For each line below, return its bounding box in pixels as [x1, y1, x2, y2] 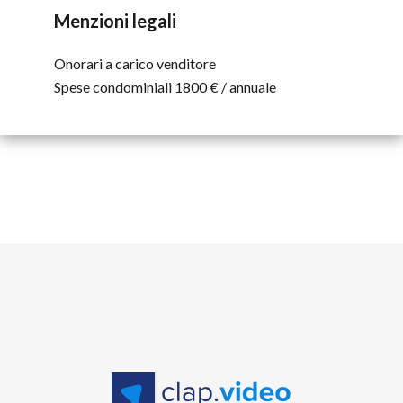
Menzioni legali [54, 10, 176, 32]
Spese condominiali [54, 78, 175, 96]
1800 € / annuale [175, 78, 276, 96]
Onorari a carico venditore [54, 55, 216, 73]
